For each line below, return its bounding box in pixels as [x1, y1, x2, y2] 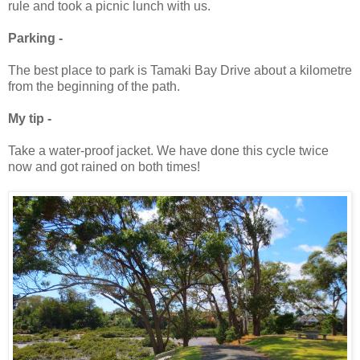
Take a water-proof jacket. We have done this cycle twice [8, 144, 329, 158]
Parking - [8, 31, 66, 46]
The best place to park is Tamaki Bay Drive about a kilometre [8, 63, 352, 78]
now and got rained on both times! [8, 160, 200, 174]
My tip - [8, 112, 55, 126]
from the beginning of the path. [8, 80, 180, 94]
